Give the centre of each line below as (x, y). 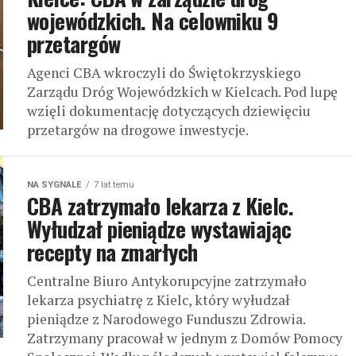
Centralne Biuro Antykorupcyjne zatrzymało (167, 281)
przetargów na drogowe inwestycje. (138, 130)
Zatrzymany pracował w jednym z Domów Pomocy (185, 339)
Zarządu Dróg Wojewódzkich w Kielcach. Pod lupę (182, 92)
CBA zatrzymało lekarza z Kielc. (161, 206)
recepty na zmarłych (112, 252)
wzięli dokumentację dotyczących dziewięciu (169, 111)
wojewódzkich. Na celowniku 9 (153, 21)
